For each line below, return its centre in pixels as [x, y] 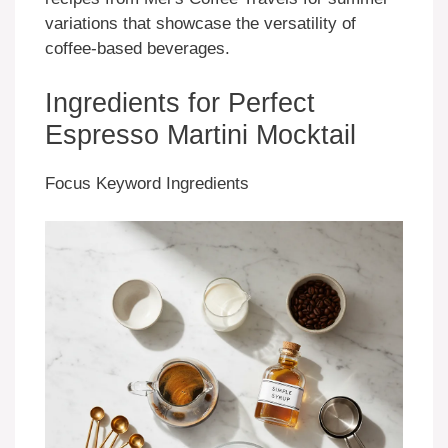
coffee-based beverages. [137, 49]
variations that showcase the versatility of [200, 24]
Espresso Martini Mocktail [200, 134]
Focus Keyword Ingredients [147, 183]
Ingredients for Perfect [180, 102]
